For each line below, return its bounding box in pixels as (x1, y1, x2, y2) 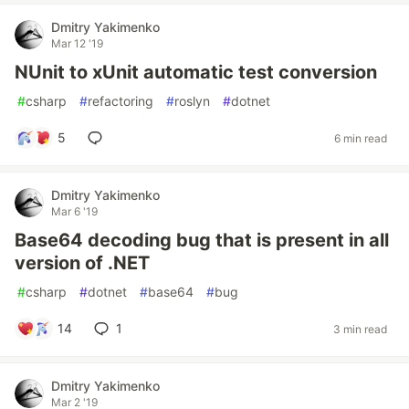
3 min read (333, 321, 387, 336)
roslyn (174, 93, 210, 109)
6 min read (334, 131, 387, 145)
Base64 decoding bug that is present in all (15, 229, 389, 251)
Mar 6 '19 (51, 204, 98, 218)
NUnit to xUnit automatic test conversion (15, 61, 377, 83)
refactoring (88, 93, 153, 109)
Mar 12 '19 (51, 37, 103, 50)
